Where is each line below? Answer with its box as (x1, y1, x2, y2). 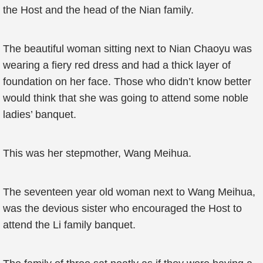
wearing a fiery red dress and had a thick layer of (3, 59, 231, 71)
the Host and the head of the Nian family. (3, 4, 194, 16)
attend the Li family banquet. (3, 219, 136, 231)
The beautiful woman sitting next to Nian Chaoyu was (3, 43, 252, 55)
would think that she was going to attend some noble (3, 92, 248, 104)
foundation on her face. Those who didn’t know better (3, 76, 251, 87)
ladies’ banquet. (3, 109, 76, 120)
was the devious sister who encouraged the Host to (3, 203, 242, 214)
